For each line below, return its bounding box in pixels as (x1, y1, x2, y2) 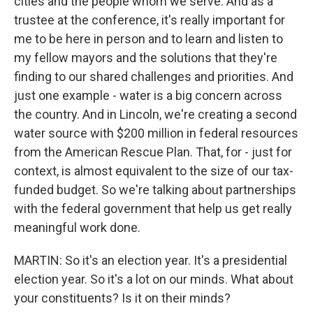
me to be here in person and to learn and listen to (14, 31, 283, 46)
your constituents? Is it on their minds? (14, 291, 231, 305)
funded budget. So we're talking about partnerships (14, 182, 296, 197)
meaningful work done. (14, 220, 140, 235)
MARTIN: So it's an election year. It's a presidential (14, 253, 287, 268)
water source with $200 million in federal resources (14, 126, 298, 140)
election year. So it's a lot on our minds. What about (14, 272, 293, 286)
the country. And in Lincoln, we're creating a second (14, 107, 297, 122)
